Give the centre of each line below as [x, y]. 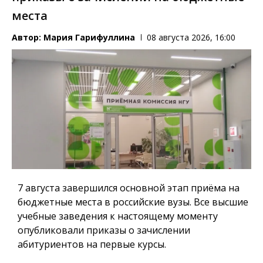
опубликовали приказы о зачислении [104, 230]
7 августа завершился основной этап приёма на [129, 188]
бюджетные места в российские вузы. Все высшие [133, 202]
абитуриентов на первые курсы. [92, 244]
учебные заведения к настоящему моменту [118, 216]
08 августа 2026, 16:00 [191, 38]
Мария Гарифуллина [89, 38]
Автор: [28, 38]
